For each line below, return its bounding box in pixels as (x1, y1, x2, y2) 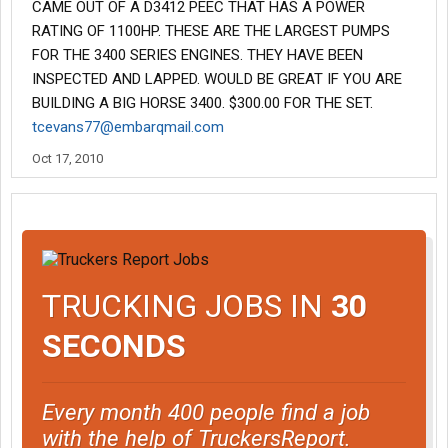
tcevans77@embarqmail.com (32, 118, 224, 136)
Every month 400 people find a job (42, 398, 370, 425)
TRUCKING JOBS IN (42, 286, 331, 325)
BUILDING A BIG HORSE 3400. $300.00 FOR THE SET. (32, 94, 373, 112)
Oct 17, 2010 (32, 151, 103, 166)
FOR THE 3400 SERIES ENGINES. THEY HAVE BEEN (32, 46, 363, 64)
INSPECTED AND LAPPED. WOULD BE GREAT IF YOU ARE (32, 70, 402, 88)
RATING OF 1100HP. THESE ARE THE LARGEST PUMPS (32, 22, 390, 40)
